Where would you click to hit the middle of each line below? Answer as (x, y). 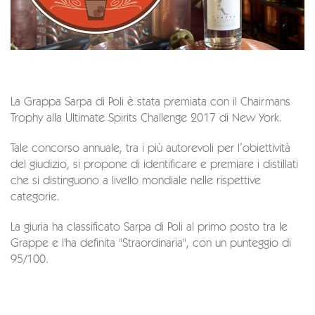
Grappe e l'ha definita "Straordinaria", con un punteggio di (151, 244)
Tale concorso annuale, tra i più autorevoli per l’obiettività (150, 149)
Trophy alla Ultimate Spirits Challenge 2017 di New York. (146, 119)
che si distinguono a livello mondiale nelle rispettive (136, 181)
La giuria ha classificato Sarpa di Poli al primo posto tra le (149, 228)
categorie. (38, 198)
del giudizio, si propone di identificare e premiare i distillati (154, 165)
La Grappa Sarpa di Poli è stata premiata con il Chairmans (150, 103)
